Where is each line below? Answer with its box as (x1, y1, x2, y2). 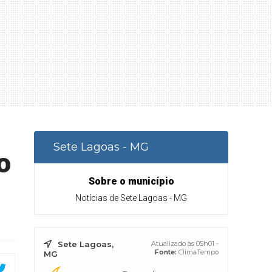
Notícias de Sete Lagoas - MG (75, 193, 187, 203)
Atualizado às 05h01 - (151, 239, 219, 248)
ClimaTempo (178, 248, 219, 256)
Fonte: (155, 248, 177, 256)
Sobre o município (88, 175, 174, 187)
